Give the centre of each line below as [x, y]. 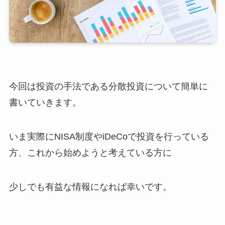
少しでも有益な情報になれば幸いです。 [90, 187]
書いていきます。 [45, 103]
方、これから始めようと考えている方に [90, 153]
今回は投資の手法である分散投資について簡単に [108, 87]
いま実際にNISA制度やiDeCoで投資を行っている [109, 137]
